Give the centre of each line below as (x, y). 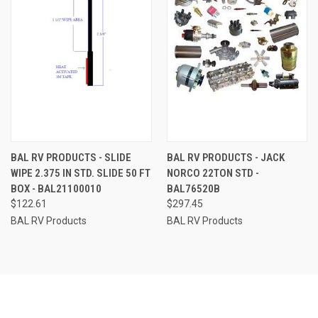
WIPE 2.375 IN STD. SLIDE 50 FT (81, 173)
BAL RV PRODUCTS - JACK (225, 157)
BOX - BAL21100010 (56, 188)
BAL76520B (193, 188)
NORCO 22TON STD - (213, 173)
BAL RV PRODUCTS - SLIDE (71, 157)
